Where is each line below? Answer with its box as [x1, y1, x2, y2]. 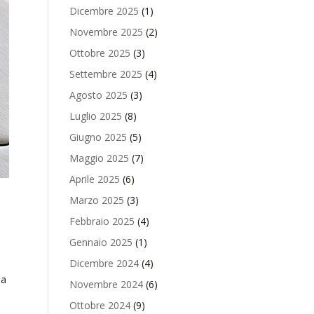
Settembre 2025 [69, 67, 142, 81]
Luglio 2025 [69, 109, 122, 123]
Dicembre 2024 [69, 257, 139, 270]
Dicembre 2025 [69, 4, 139, 18]
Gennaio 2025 [69, 235, 132, 249]
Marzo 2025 [69, 193, 124, 207]
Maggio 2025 [69, 151, 129, 165]
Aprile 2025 [69, 172, 120, 186]
